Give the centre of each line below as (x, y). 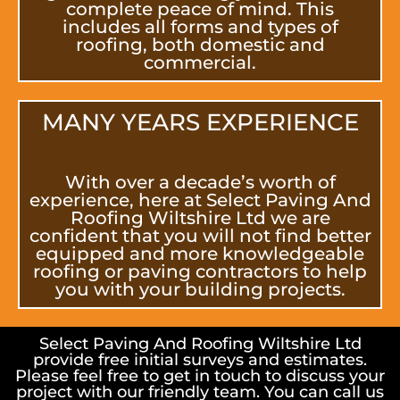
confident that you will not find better (200, 235)
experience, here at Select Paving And (200, 200)
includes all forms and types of (200, 26)
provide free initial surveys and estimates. (200, 359)
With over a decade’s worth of (200, 182)
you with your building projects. (200, 289)
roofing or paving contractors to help (200, 271)
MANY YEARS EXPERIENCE (200, 122)
